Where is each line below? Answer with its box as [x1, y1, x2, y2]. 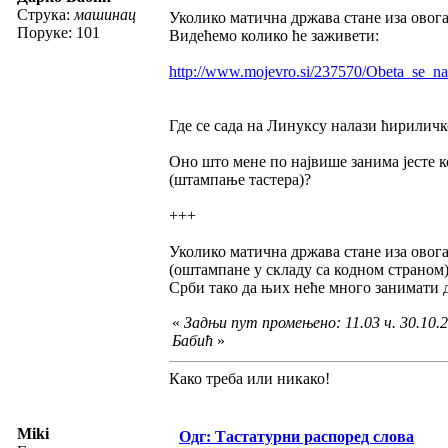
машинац [74, 5, 136, 23]
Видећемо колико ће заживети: [169, 26, 379, 44]
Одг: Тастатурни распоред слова [179, 427, 414, 445]
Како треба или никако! [169, 369, 330, 387]
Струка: [17, 5, 74, 23]
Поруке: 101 [17, 23, 100, 41]
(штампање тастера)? [169, 170, 311, 188]
